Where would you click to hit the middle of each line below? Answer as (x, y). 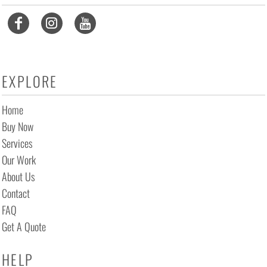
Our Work (19, 160)
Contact (16, 193)
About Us (18, 176)
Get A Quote (24, 226)
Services (17, 143)
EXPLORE (30, 81)
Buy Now (18, 126)
